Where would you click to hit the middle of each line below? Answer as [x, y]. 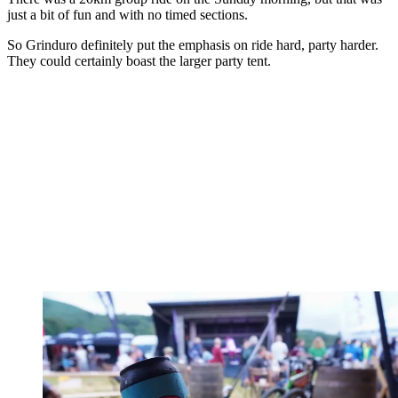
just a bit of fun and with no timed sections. [129, 14]
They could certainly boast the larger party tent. [139, 60]
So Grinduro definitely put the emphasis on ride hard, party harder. [193, 44]
